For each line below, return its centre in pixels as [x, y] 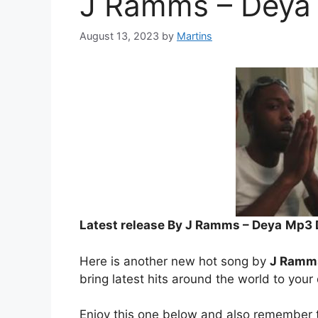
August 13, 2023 [119, 36]
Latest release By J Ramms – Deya [181, 225]
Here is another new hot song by [175, 261]
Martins [194, 36]
